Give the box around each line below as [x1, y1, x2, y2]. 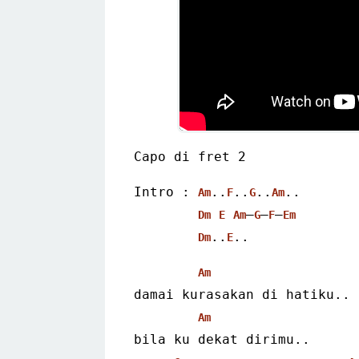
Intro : [134, 184, 198, 200]
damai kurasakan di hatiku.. [134, 286, 350, 302]
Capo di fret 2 [134, 148, 246, 164]
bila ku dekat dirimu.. [134, 331, 310, 347]
